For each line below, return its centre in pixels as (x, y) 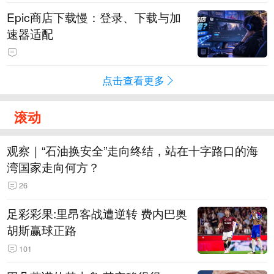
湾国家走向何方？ (54, 167)
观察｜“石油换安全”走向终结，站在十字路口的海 (133, 150)
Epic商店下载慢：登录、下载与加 (94, 17)
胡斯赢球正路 (42, 230)
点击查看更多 (134, 80)
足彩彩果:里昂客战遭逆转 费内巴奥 (97, 213)
